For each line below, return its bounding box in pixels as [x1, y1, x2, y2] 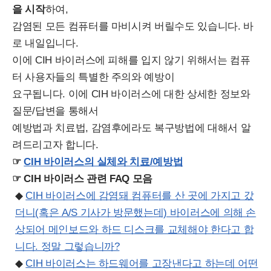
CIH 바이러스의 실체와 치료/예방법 [24, 156, 183, 168]
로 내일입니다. [12, 38, 79, 49]
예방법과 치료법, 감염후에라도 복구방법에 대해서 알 [12, 122, 251, 134]
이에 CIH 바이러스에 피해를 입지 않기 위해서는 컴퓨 [12, 54, 250, 66]
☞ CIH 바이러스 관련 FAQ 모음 [12, 173, 152, 184]
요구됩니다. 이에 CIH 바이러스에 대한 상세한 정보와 [12, 88, 250, 100]
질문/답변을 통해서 [12, 105, 99, 117]
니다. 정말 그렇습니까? [15, 241, 120, 252]
